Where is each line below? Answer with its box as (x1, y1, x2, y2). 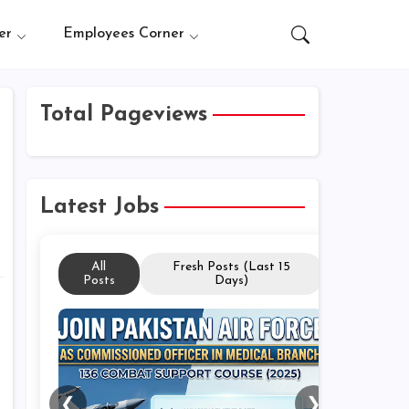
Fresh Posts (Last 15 (172, 260, 290, 274)
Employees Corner (62, 26, 184, 41)
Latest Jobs (39, 196, 159, 218)
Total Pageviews (39, 104, 207, 126)
